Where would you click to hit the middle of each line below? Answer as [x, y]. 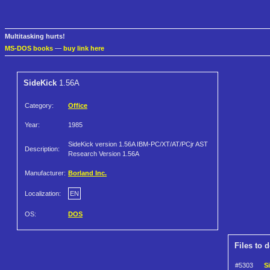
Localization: [43, 194]
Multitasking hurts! [35, 36]
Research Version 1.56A [104, 154]
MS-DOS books [29, 49]
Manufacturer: [45, 173]
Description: [42, 149]
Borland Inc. [87, 173]
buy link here [84, 49]
